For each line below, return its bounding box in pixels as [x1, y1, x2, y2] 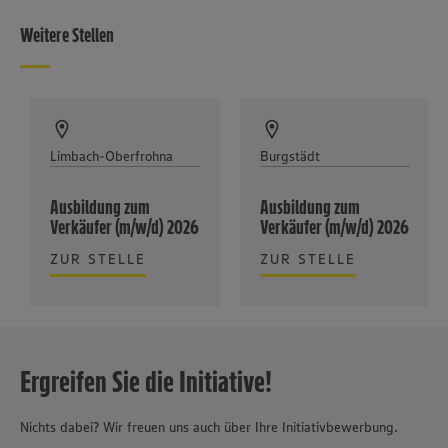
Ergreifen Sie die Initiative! [20, 363, 272, 401]
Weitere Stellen [20, 23, 114, 48]
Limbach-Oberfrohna [50, 147, 173, 166]
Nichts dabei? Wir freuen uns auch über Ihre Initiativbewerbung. [20, 418, 398, 437]
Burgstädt [260, 147, 320, 166]
